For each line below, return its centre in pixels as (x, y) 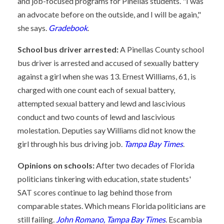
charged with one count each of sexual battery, (96, 90)
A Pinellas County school (161, 49)
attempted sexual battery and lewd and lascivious (101, 103)
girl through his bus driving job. (71, 144)
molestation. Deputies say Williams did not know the (106, 130)
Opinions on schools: (57, 165)
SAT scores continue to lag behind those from (95, 192)
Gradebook (68, 28)
